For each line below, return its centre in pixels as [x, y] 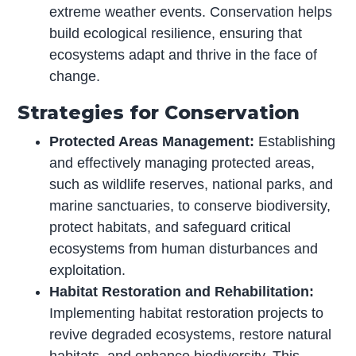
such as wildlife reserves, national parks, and [192, 185]
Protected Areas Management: [152, 142]
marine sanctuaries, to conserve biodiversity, [190, 206]
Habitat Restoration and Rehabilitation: [182, 292]
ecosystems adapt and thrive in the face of [184, 55]
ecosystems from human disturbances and [184, 249]
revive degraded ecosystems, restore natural [191, 335]
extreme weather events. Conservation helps [191, 12]
